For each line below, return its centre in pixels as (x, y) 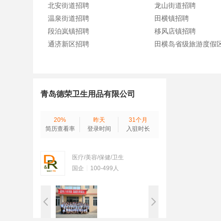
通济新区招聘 (69, 44)
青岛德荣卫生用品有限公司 (88, 94)
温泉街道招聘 (69, 18)
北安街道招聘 (69, 5)
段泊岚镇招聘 (69, 31)
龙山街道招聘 (175, 5)
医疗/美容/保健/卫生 (98, 157)
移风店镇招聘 (175, 31)
